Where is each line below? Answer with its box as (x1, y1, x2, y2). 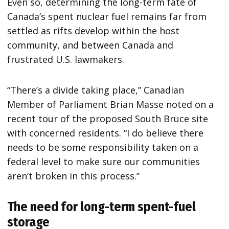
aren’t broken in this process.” (7, 169, 140, 182)
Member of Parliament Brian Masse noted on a (7, 98, 214, 110)
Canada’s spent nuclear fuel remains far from (7, 10, 207, 22)
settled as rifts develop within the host (7, 24, 180, 37)
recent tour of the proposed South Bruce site (7, 112, 209, 125)
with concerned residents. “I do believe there (7, 126, 204, 139)
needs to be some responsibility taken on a (7, 141, 199, 153)
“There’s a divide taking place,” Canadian (7, 83, 185, 96)
